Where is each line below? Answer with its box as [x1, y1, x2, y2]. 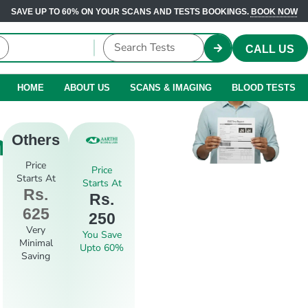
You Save [82, 228, 122, 242]
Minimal [19, 236, 53, 250]
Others [12, 131, 60, 148]
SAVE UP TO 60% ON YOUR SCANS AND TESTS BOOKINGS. [10, 6, 251, 16]
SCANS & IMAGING [129, 82, 212, 93]
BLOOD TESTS [231, 82, 296, 93]
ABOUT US [63, 82, 110, 93]
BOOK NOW [250, 6, 298, 16]
